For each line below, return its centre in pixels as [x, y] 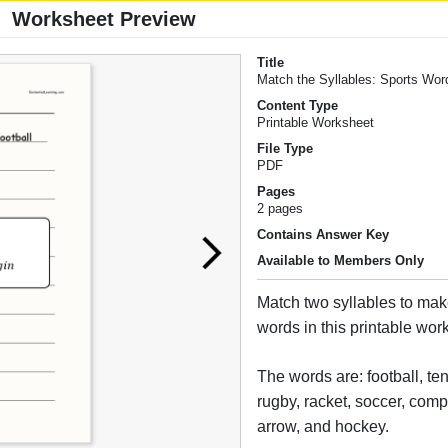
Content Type [298, 106]
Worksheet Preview [104, 19]
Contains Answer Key [323, 235]
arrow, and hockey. [323, 427]
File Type [285, 149]
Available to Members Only [341, 261]
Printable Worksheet [316, 123]
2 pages [280, 209]
